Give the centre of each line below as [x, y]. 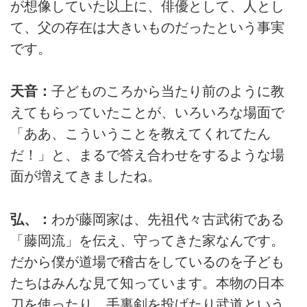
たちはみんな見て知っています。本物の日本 [147, 283]
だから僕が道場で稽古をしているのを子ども [147, 261]
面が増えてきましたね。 [86, 176]
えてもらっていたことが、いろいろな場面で [147, 113]
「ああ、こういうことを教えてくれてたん [140, 134]
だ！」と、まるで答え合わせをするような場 [147, 155]
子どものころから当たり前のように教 [168, 91]
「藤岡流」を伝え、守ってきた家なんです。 [147, 240]
